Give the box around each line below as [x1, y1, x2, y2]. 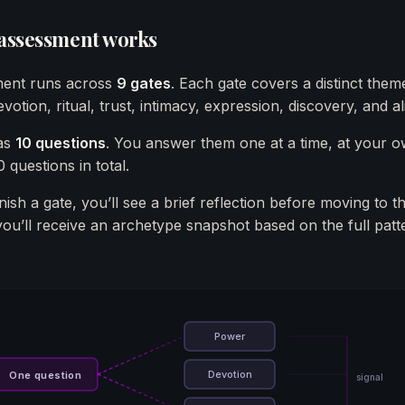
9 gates [117, 74, 171, 92]
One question [9, 369, 81, 381]
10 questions [15, 134, 106, 152]
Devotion [207, 368, 252, 381]
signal [356, 371, 383, 382]
